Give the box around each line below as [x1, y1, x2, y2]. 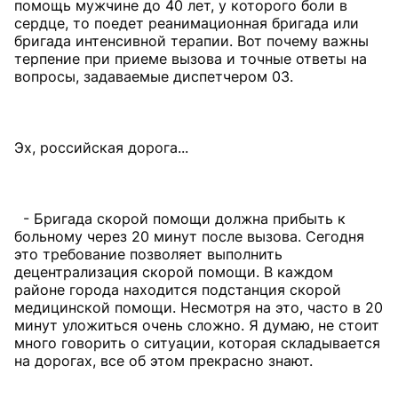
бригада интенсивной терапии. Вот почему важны [14, 32, 369, 50]
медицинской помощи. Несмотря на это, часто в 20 [14, 298, 383, 316]
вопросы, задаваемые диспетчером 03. [14, 68, 293, 85]
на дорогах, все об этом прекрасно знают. [14, 352, 313, 370]
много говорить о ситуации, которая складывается [14, 334, 380, 352]
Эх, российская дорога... [14, 139, 188, 156]
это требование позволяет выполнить [14, 245, 283, 263]
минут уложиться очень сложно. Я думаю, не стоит [14, 316, 379, 334]
